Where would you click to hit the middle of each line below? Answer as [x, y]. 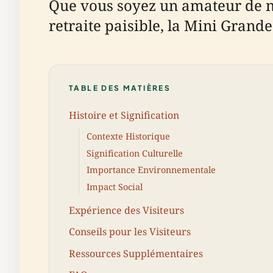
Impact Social [115, 186]
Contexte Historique [128, 136]
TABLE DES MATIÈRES [120, 88]
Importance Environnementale [151, 170]
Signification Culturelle [135, 153]
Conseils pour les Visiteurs [130, 232]
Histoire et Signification [124, 115]
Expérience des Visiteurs [126, 211]
